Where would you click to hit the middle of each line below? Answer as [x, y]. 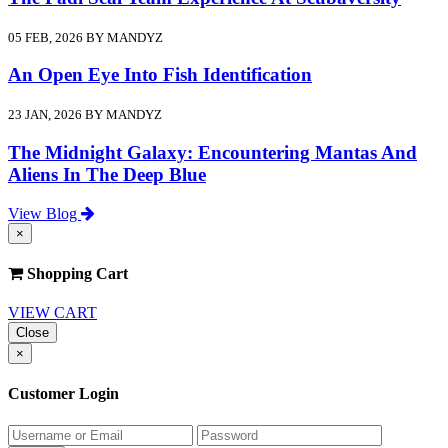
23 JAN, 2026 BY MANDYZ [85, 115]
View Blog [44, 213]
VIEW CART [52, 313]
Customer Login [63, 394]
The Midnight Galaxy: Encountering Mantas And [212, 152]
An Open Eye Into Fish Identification [160, 75]
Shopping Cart [75, 273]
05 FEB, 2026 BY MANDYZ [85, 37]
